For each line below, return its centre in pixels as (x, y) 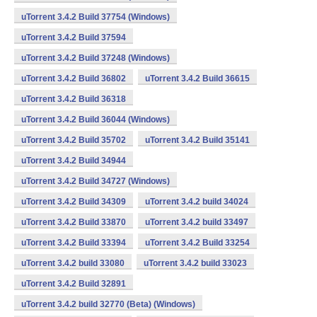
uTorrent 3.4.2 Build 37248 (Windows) (96, 58)
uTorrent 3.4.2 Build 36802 (74, 79)
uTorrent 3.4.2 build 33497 (197, 222)
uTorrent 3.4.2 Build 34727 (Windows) (96, 181)
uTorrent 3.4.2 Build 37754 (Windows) (96, 17)
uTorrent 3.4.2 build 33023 (195, 263)
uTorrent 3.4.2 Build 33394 (74, 243)
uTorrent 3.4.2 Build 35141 (197, 140)
